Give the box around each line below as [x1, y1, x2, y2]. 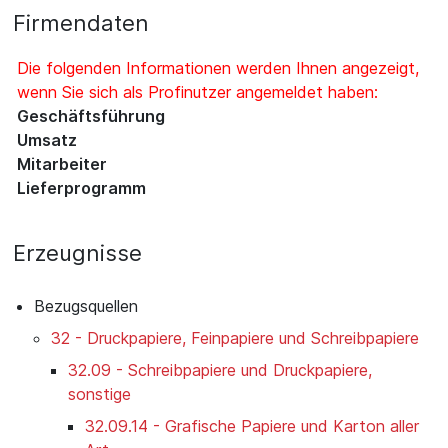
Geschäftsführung [17, 105, 165, 126]
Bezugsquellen [34, 295, 138, 316]
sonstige [68, 383, 131, 404]
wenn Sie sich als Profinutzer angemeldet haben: [17, 81, 378, 102]
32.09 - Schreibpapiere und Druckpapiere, [68, 359, 372, 380]
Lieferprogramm [17, 177, 146, 198]
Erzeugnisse [13, 239, 142, 266]
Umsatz [17, 129, 77, 150]
